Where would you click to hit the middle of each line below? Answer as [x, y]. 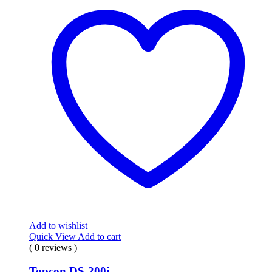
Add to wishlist [58, 226]
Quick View [53, 237]
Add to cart [99, 237]
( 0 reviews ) [53, 248]
